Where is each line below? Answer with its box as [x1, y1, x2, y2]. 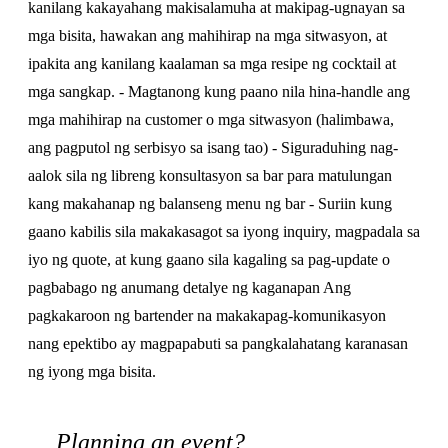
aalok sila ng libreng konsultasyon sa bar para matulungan [28, 167, 392, 184]
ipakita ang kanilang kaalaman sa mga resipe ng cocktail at [28, 55, 396, 72]
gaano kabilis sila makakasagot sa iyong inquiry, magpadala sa [28, 223, 420, 240]
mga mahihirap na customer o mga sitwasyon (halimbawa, [28, 111, 394, 128]
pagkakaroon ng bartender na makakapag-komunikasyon [28, 307, 386, 324]
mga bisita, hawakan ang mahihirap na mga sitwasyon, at [28, 27, 387, 44]
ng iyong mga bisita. [28, 363, 156, 380]
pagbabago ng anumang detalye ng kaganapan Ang [28, 279, 351, 296]
